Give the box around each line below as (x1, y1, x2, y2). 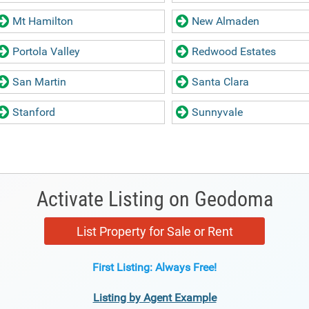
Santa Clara (192, 75, 249, 88)
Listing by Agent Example (92, 291, 217, 304)
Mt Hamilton (12, 14, 73, 28)
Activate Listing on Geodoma (36, 187, 273, 211)
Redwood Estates (192, 45, 276, 58)
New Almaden (192, 14, 259, 28)
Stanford (12, 106, 55, 119)
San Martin (12, 75, 66, 88)
